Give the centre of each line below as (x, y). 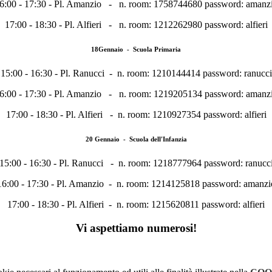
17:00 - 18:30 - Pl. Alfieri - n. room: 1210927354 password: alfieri (136, 115)
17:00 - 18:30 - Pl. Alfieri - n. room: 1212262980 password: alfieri (136, 25)
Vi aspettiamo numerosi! (136, 228)
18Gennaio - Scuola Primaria (136, 49)
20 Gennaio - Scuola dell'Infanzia (136, 139)
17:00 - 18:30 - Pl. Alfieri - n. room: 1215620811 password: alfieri (136, 205)
